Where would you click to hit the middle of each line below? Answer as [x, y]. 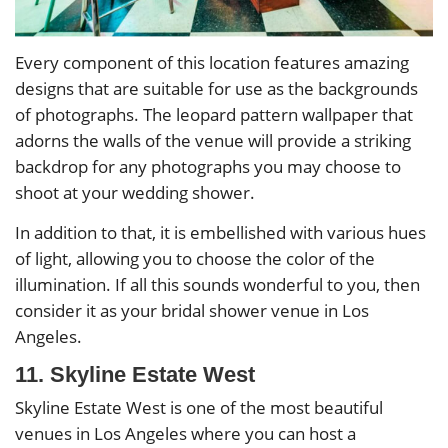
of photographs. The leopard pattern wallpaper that [214, 115]
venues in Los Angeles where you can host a [185, 433]
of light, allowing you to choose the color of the [195, 258]
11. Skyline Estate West [135, 374]
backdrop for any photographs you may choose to [208, 167]
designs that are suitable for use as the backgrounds [216, 89]
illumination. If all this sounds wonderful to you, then [217, 284]
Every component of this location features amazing [212, 63]
